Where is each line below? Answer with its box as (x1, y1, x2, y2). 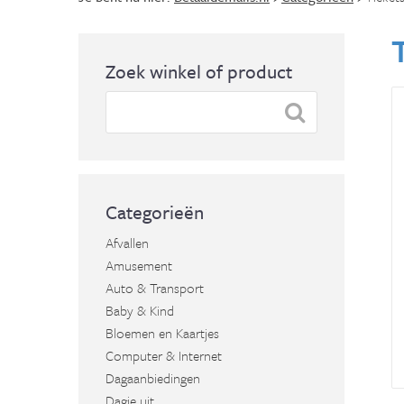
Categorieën (106, 198, 204, 225)
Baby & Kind (106, 300, 174, 320)
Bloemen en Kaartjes (106, 323, 219, 343)
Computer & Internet (106, 345, 222, 365)
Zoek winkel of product (106, 58, 292, 85)
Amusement (106, 255, 172, 275)
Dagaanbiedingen (106, 368, 200, 388)
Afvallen (106, 233, 149, 252)
